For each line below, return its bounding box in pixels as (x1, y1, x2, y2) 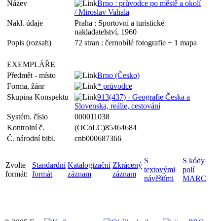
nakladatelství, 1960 (74, 28, 137, 36)
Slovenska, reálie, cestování (74, 102, 160, 110)
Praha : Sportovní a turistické (74, 19, 164, 27)
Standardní (32, 161, 66, 169)
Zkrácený (112, 161, 142, 169)
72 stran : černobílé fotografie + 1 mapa (74, 38, 197, 47)
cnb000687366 (74, 134, 121, 143)
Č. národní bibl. (7, 134, 60, 143)
